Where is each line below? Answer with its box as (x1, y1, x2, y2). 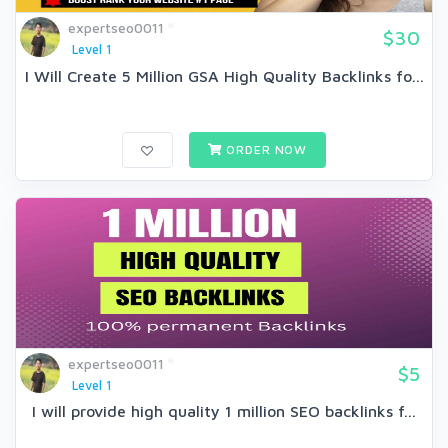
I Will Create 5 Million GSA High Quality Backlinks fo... (24, 66, 424, 85)
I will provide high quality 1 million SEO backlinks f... (32, 401, 416, 420)
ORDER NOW (222, 141, 308, 157)
